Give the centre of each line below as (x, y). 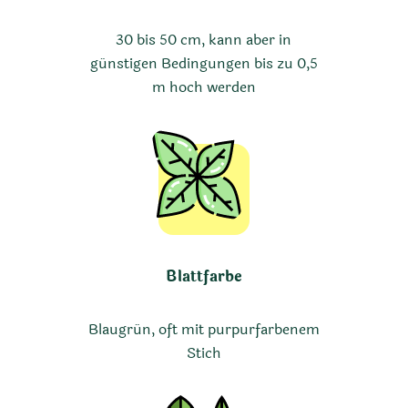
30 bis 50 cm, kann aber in (204, 40)
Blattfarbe (204, 276)
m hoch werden (204, 87)
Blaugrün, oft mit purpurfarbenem (204, 330)
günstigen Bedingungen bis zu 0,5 (204, 64)
